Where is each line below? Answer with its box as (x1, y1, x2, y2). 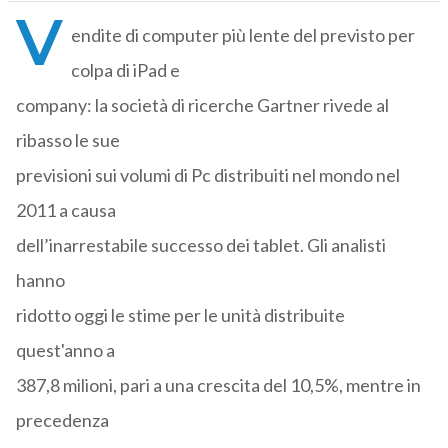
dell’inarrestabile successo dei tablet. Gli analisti (15, 234, 386, 257)
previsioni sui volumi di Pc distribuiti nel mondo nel (15, 164, 400, 187)
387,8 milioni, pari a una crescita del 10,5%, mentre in (15, 374, 421, 397)
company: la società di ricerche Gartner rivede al (15, 94, 389, 117)
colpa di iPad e (70, 59, 180, 82)
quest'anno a (15, 339, 115, 362)
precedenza (15, 409, 109, 432)
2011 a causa (15, 199, 116, 222)
